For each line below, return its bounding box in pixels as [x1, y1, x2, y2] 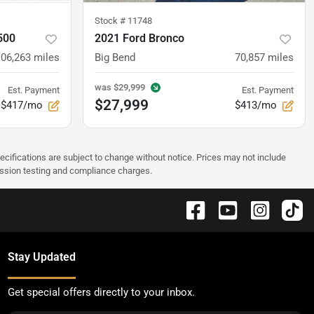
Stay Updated [7, 250, 76, 264]
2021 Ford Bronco [95, 32, 184, 46]
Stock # [95, 15, 128, 27]
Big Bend [95, 51, 135, 64]
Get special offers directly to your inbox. [7, 286, 195, 299]
